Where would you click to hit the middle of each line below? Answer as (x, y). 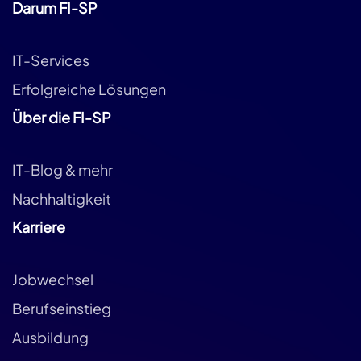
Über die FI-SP (62, 117)
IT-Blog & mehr (62, 169)
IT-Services (51, 60)
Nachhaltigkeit (62, 198)
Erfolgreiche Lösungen (89, 89)
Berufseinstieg (62, 308)
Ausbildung (50, 337)
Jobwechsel (53, 279)
